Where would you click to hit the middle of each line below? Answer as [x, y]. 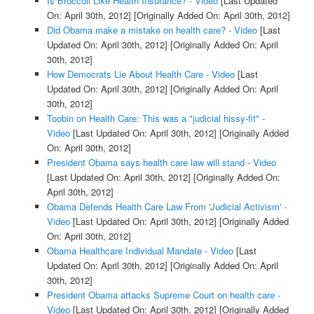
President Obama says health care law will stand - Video [161, 163]
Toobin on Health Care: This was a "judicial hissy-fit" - [156, 118]
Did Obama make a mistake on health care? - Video [152, 30]
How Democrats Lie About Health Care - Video [141, 74]
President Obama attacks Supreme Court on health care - [163, 295]
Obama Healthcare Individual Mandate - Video [140, 251]
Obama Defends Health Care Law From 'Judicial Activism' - [166, 207]
